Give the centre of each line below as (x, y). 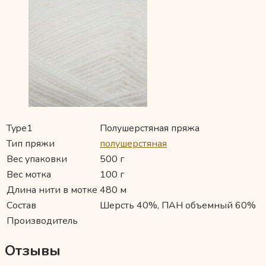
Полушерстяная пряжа (150, 129)
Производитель (42, 221)
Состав (21, 206)
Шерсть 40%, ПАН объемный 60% (178, 206)
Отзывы (33, 251)
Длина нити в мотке (52, 190)
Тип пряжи (31, 144)
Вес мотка (29, 175)
